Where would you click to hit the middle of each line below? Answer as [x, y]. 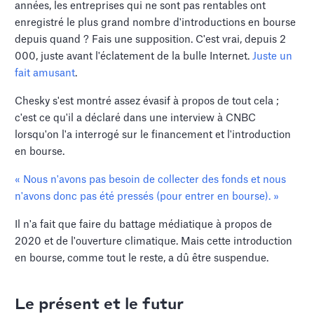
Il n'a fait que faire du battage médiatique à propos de [144, 224]
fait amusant [45, 73]
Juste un [273, 56]
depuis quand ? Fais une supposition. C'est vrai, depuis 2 [151, 39]
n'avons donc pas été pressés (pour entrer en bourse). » [147, 196]
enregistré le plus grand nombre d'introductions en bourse [156, 22]
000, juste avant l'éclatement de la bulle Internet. [134, 56]
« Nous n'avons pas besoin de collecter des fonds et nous [151, 179]
